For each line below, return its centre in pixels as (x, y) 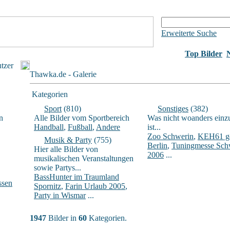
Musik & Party (68, 140)
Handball (49, 127)
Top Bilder (204, 54)
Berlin (157, 146)
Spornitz (47, 186)
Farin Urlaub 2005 (95, 186)
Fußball (80, 127)
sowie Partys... (57, 168)
